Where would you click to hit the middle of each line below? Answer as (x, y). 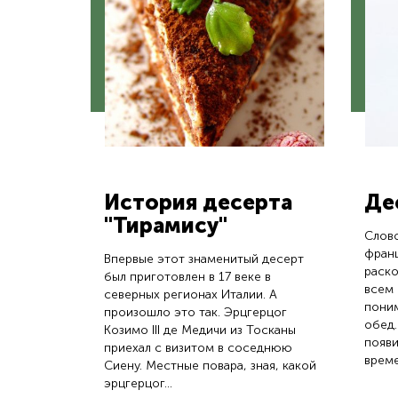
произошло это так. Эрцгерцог (195, 312)
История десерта (198, 202)
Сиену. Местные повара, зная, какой (210, 366)
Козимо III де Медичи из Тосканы (200, 330)
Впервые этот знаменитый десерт (204, 259)
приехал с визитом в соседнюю (198, 348)
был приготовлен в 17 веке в (187, 277)
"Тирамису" (166, 225)
